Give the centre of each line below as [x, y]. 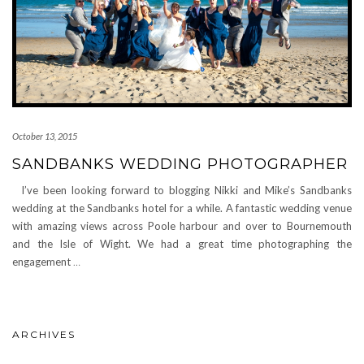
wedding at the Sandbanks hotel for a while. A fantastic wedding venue [182, 208]
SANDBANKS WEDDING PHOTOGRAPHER [180, 164]
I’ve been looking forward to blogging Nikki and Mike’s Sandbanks [182, 190]
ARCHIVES [44, 334]
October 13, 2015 [45, 136]
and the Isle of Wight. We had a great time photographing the [182, 243]
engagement [43, 261]
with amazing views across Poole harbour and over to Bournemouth [182, 225]
